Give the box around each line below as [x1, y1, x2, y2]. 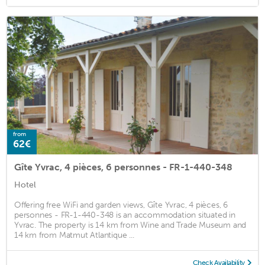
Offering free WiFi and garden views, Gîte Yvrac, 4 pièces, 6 [14, 200, 228, 211]
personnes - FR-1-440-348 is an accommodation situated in [14, 210, 235, 221]
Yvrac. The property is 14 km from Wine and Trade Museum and [14, 220, 247, 231]
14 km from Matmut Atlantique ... [14, 230, 134, 241]
